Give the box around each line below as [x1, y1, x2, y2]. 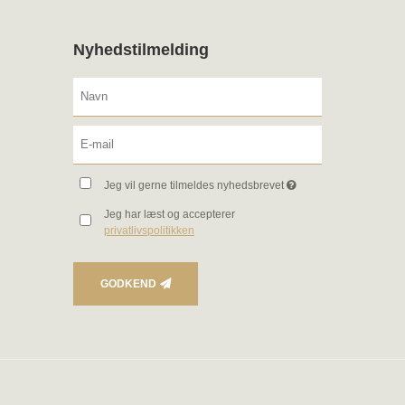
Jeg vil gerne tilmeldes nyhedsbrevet [104, 178, 287, 192]
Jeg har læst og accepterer [104, 207, 236, 221]
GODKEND [100, 277, 156, 290]
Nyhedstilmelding [73, 40, 209, 59]
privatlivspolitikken [104, 223, 195, 237]
